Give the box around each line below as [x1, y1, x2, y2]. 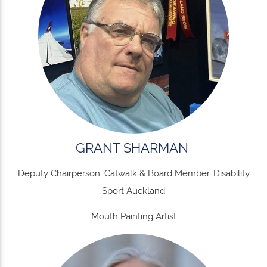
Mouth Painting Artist [91, 210, 176, 222]
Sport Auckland [102, 185, 165, 196]
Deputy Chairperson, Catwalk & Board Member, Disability [17, 167, 250, 179]
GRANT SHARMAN [75, 139, 192, 156]
